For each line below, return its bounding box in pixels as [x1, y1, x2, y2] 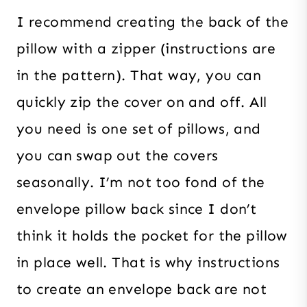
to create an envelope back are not [16, 280, 267, 299]
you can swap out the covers [16, 147, 219, 165]
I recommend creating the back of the [16, 13, 289, 32]
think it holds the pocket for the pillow [16, 227, 288, 245]
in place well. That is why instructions [16, 254, 280, 272]
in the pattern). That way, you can [16, 66, 262, 85]
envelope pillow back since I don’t [16, 200, 257, 219]
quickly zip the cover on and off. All [16, 93, 267, 112]
